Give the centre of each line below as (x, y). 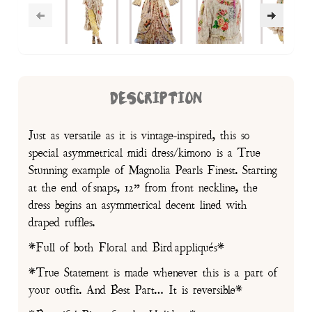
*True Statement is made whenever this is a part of (153, 273)
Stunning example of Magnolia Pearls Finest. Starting (153, 171)
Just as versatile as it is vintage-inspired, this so (140, 136)
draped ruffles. (62, 223)
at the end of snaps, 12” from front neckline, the (143, 188)
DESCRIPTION (156, 100)
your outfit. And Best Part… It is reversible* (136, 291)
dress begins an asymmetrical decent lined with (138, 206)
